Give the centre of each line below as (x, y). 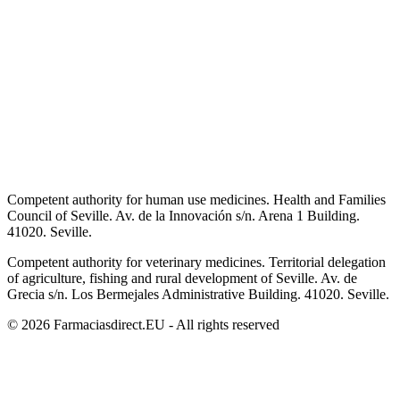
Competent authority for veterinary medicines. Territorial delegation (196, 262)
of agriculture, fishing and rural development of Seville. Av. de (182, 279)
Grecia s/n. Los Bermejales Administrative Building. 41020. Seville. (198, 295)
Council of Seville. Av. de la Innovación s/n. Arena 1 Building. (183, 216)
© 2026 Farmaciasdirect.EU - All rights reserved (143, 325)
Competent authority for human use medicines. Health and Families (196, 200)
